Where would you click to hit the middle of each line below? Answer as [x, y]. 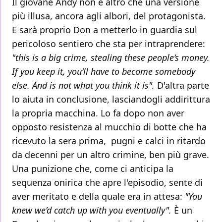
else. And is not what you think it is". [83, 85]
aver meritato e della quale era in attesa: [97, 196]
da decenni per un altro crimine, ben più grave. [111, 155]
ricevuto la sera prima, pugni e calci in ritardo [109, 141]
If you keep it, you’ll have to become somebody [104, 72]
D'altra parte [182, 85]
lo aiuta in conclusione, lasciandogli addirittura [111, 99]
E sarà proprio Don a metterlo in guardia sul [105, 30]
